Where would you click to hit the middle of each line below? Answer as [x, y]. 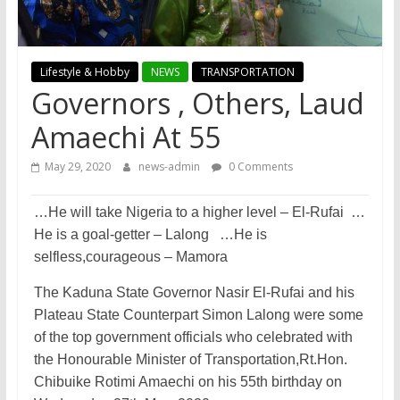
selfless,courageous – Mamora [130, 257]
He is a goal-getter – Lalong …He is [150, 235]
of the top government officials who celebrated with [193, 337]
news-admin [170, 167]
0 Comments [259, 167]
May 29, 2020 [77, 167]
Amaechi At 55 [125, 137]
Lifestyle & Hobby [84, 72]
